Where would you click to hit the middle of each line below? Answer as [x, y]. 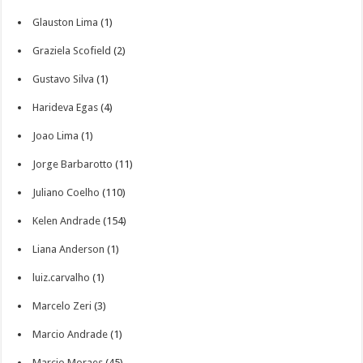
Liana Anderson [69, 249]
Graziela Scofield [72, 51]
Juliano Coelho [66, 192]
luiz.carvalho [62, 278]
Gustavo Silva [64, 79]
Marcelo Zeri [62, 306]
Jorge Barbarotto [73, 164]
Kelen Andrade [67, 221]
